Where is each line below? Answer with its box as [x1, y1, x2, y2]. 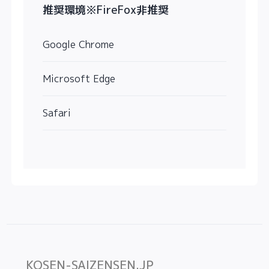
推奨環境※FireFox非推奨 [43, 2, 169, 18]
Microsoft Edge [43, 72, 116, 86]
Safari [43, 106, 71, 120]
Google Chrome [43, 38, 115, 52]
